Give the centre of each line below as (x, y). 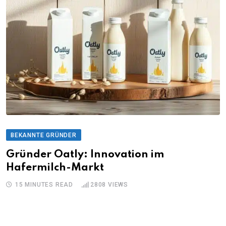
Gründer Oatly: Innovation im (85, 154)
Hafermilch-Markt (55, 167)
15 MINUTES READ (44, 184)
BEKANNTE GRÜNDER (44, 135)
